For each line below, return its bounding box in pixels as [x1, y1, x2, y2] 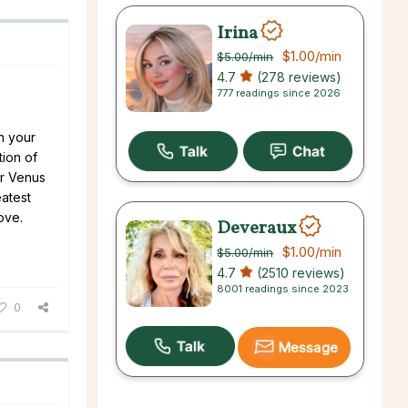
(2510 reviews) [253, 264, 346, 280]
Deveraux [217, 215, 297, 241]
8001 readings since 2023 [217, 281, 350, 295]
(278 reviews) [253, 69, 342, 86]
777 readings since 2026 [217, 87, 342, 100]
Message [278, 338, 338, 356]
